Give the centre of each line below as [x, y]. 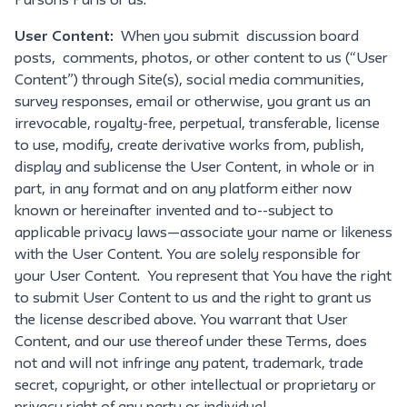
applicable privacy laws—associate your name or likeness [203, 233]
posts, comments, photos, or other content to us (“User [201, 59]
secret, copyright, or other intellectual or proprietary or [195, 386]
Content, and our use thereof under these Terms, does [191, 342]
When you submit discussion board [236, 37]
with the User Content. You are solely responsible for [188, 255]
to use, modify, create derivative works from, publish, [189, 146]
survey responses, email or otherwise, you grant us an [193, 103]
